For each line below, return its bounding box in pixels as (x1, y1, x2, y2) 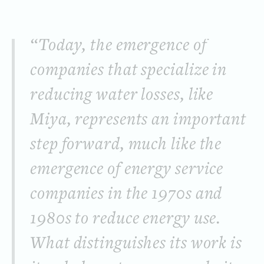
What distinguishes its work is (30, 236, 242, 252)
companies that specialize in (30, 62, 227, 79)
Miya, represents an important (30, 112, 247, 128)
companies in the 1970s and (30, 186, 223, 203)
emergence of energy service (30, 161, 224, 178)
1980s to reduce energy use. (30, 211, 222, 227)
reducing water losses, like (30, 87, 214, 104)
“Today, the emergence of (30, 38, 207, 54)
